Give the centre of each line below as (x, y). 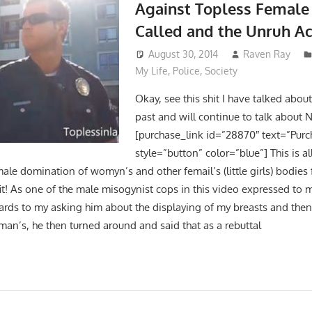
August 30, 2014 (183, 54)
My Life (151, 71)
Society (221, 71)
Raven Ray (267, 54)
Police (186, 71)
